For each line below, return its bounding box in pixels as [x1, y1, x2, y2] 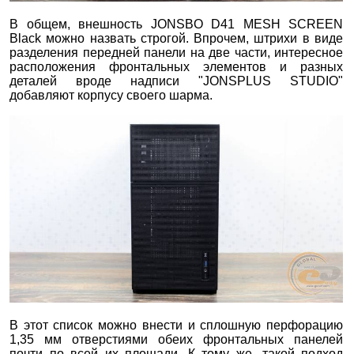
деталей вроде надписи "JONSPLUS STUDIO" [9, 73, 344, 88]
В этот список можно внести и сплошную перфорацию [9, 318, 344, 332]
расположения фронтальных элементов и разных [9, 59, 344, 73]
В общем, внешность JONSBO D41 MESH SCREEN [9, 17, 344, 31]
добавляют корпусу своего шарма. [9, 88, 213, 102]
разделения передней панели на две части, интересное [9, 45, 344, 59]
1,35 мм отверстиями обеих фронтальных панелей [9, 332, 344, 346]
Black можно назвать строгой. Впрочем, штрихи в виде [9, 31, 344, 45]
